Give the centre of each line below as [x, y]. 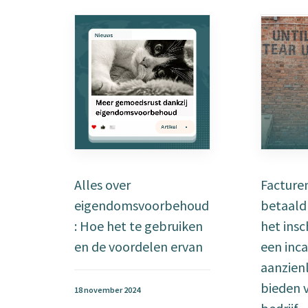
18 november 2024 [107, 290]
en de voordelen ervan [139, 246]
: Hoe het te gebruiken [139, 226]
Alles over [102, 185]
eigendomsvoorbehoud [142, 205]
